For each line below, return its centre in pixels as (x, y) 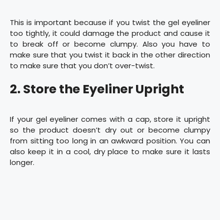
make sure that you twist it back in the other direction (110, 55)
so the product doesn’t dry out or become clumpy (110, 130)
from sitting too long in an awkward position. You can (110, 141)
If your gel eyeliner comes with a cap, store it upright (110, 119)
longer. (22, 163)
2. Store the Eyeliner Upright (97, 89)
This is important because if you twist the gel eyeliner (110, 22)
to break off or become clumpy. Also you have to (110, 44)
